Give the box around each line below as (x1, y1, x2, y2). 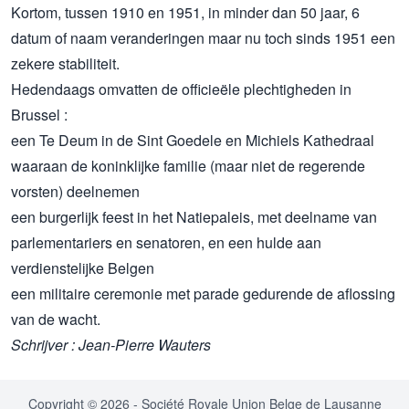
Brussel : (11, 104, 68, 126)
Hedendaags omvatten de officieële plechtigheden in (11, 79, 351, 100)
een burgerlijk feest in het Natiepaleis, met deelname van (11, 206, 377, 228)
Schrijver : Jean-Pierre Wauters (11, 334, 211, 356)
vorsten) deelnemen (11, 181, 140, 203)
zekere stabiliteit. (11, 53, 120, 75)
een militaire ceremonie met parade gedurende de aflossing (11, 283, 395, 305)
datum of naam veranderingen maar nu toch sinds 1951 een (11, 27, 395, 49)
